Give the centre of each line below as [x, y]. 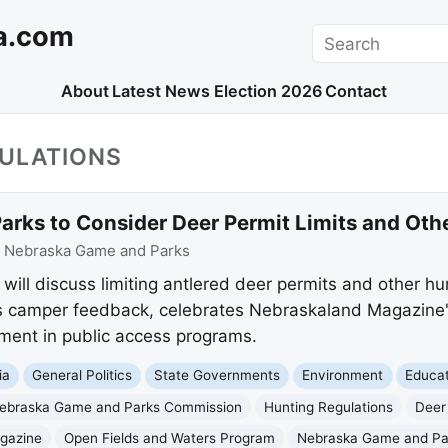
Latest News [161, 91]
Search [339, 35]
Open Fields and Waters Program [170, 437]
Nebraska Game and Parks [96, 250]
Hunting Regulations [329, 406]
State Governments [217, 375]
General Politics [82, 375]
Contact [356, 91]
